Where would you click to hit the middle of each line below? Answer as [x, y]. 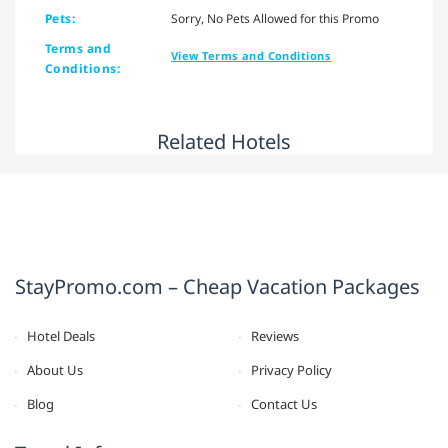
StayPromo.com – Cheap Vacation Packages [217, 287]
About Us [55, 370]
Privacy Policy [291, 370]
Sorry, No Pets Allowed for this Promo [275, 19]
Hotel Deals [61, 336]
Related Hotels [224, 142]
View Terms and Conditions [251, 56]
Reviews [275, 336]
